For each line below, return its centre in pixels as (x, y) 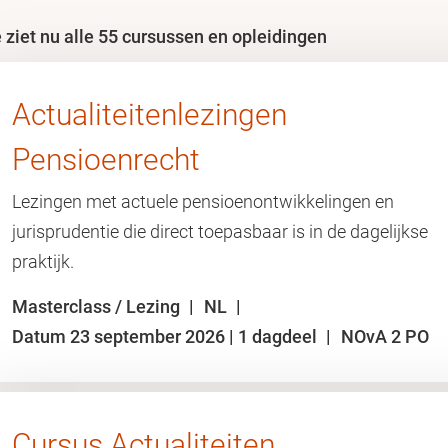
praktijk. (43, 261)
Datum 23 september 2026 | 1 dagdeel (166, 336)
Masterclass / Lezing (98, 306)
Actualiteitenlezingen (149, 114)
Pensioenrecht (106, 159)
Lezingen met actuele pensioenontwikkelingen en (203, 201)
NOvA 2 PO (385, 336)
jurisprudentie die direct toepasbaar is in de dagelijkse (220, 231)
